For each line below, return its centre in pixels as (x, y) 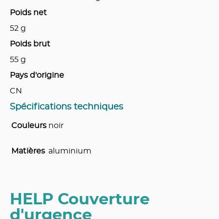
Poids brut (30, 44)
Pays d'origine (37, 76)
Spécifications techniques (66, 107)
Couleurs (29, 126)
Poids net (28, 13)
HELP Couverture (80, 199)
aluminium (70, 151)
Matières (28, 151)
